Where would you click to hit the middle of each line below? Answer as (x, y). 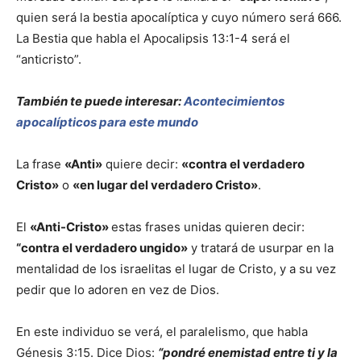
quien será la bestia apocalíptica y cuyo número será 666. (179, 18)
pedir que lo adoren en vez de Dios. (118, 290)
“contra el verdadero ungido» (102, 248)
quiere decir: (142, 164)
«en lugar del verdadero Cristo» (165, 185)
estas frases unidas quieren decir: (208, 227)
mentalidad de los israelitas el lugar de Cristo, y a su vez (176, 269)
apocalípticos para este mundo (107, 122)
